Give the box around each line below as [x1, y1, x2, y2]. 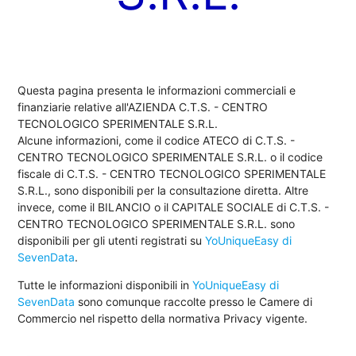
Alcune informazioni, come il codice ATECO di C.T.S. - [17, 133, 296, 147]
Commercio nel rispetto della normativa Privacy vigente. [17, 311, 308, 325]
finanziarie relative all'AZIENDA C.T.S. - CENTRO [17, 99, 269, 114]
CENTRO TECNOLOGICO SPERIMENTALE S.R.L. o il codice [17, 149, 323, 164]
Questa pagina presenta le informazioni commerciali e [17, 83, 296, 97]
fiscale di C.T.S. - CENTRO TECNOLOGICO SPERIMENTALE [17, 166, 327, 180]
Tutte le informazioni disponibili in [17, 277, 193, 292]
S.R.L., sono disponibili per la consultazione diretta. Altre [17, 183, 309, 197]
